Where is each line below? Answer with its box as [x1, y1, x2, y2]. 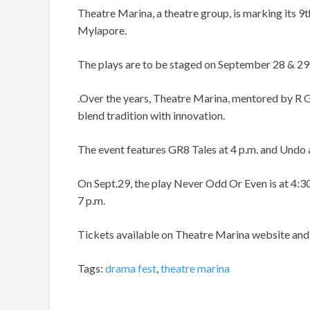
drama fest [105, 262, 156, 275]
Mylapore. [77, 24, 127, 37]
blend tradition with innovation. [77, 109, 225, 122]
